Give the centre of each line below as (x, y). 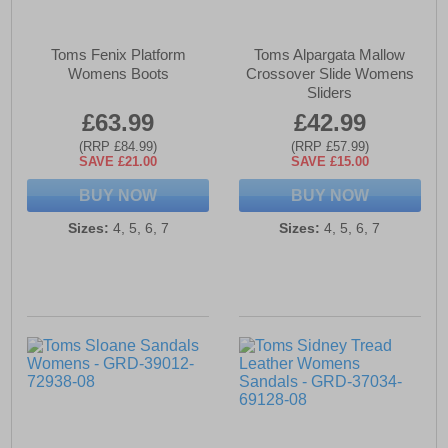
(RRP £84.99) (118, 147)
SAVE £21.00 (118, 162)
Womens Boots (118, 74)
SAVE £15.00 (329, 162)
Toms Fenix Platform (118, 55)
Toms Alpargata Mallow (330, 55)
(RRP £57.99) (329, 147)
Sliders (330, 93)
